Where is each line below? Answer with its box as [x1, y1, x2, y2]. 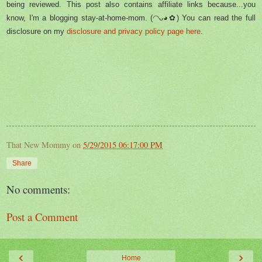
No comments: [6, 182, 70, 197]
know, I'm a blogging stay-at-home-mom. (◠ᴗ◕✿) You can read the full [6, 13, 256, 23]
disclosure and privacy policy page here [67, 27, 201, 36]
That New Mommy [6, 139, 70, 151]
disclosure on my [6, 27, 67, 36]
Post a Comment [6, 209, 78, 224]
